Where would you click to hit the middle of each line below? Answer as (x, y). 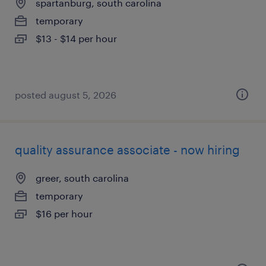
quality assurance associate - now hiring (127, 150)
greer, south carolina (82, 178)
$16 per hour (64, 213)
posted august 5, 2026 (66, 95)
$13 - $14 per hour (76, 38)
